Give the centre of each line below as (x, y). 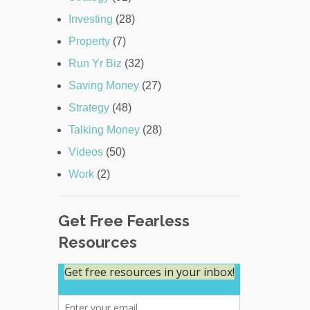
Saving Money (103, 86)
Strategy (89, 108)
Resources (97, 243)
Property (89, 42)
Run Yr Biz (95, 64)
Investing (90, 19)
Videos (85, 152)
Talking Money (104, 130)
